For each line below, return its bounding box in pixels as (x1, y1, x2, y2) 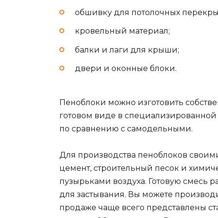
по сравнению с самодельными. (59, 124, 193, 133)
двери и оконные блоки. (75, 63, 177, 73)
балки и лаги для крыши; (75, 45, 179, 54)
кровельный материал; (75, 26, 170, 36)
